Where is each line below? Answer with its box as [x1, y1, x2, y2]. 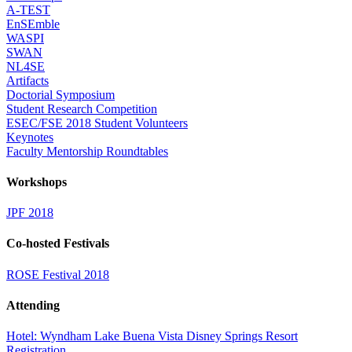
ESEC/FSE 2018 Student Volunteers [6, 115, 188, 130]
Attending [6, 298, 60, 312]
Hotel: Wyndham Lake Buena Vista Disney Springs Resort [6, 329, 298, 343]
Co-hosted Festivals [6, 236, 109, 251]
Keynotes [6, 130, 53, 144]
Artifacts [6, 73, 49, 87]
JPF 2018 [6, 206, 53, 220]
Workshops [6, 174, 67, 189]
